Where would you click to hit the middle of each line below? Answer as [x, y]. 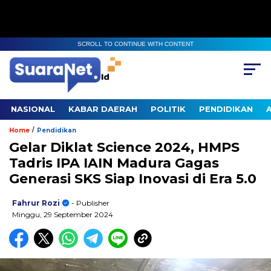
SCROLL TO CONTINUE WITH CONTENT [135, 44]
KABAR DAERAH [103, 109]
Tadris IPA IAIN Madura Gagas [114, 163]
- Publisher [90, 203]
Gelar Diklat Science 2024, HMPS [124, 148]
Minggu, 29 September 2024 [63, 215]
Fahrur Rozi [36, 203]
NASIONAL [33, 109]
